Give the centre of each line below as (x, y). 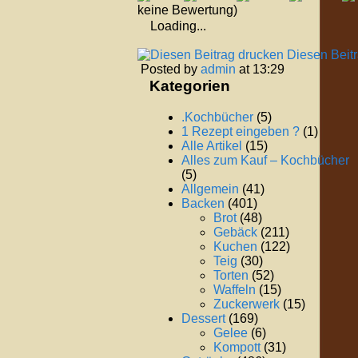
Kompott (237, 347)
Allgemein (210, 189)
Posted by (171, 70)
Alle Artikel (212, 145)
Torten (231, 275)
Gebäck (235, 232)
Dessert (203, 318)
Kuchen (235, 246)
